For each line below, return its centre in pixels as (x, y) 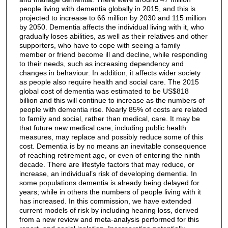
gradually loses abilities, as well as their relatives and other (113, 36)
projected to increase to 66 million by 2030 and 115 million (112, 18)
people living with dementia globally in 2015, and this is (107, 8)
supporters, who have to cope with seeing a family (99, 45)
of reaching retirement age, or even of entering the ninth (109, 155)
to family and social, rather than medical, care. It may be (109, 118)
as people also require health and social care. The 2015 (109, 82)
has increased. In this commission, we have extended (105, 201)
